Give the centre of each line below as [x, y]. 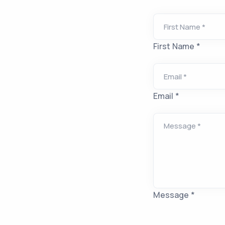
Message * [174, 195]
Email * [166, 96]
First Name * [177, 46]
